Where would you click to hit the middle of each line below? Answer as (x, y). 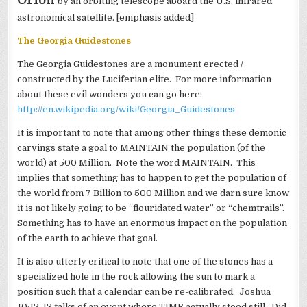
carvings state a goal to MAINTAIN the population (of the (142, 147)
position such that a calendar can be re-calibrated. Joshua (144, 291)
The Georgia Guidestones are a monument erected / (131, 64)
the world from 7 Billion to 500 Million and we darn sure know (153, 193)
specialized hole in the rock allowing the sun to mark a (136, 276)
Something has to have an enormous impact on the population (152, 223)
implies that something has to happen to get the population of (152, 177)
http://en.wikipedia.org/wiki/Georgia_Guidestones (126, 109)
